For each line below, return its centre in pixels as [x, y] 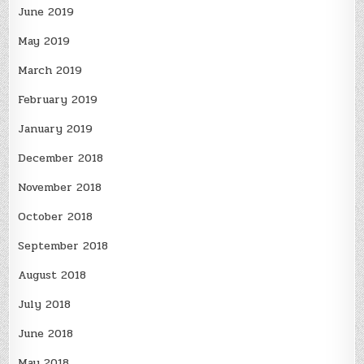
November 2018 [60, 187]
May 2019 [44, 41]
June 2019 [46, 11]
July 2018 [45, 304]
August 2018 [52, 275]
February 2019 [58, 99]
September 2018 [63, 245]
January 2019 [56, 128]
